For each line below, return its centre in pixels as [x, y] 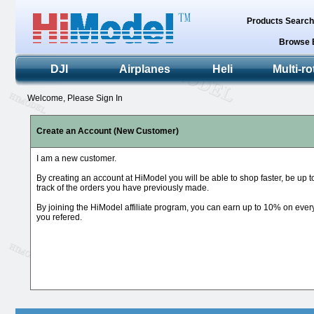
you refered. [59, 217]
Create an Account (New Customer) [108, 131]
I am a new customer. [76, 158]
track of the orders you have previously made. [123, 188]
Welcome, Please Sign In [70, 98]
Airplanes [145, 69]
